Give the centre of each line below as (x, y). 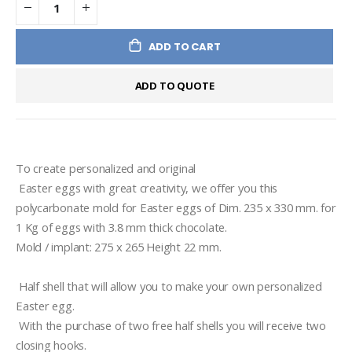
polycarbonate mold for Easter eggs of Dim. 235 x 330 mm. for (176, 208)
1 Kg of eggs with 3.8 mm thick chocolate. (121, 227)
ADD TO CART (184, 47)
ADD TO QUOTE (174, 85)
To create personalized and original (107, 169)
